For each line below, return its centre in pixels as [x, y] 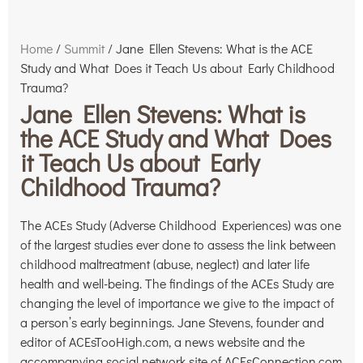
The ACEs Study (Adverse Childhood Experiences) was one [181, 225]
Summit [84, 48]
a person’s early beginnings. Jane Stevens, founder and [172, 322]
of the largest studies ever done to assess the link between [178, 244]
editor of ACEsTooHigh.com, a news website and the [162, 342]
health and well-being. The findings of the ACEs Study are [177, 283]
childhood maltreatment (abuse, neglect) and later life [165, 264]
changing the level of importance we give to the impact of [177, 303]
